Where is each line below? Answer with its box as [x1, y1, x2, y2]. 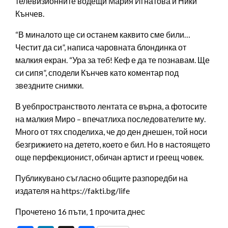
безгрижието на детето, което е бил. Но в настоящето [15, 139, 210, 149]
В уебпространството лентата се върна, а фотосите [15, 101, 207, 111]
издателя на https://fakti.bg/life [15, 185, 130, 195]
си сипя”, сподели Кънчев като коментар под [15, 67, 179, 77]
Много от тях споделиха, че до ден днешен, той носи [15, 126, 207, 136]
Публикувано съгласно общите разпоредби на [15, 173, 188, 183]
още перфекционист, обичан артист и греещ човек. [15, 152, 204, 162]
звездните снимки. [15, 80, 83, 90]
